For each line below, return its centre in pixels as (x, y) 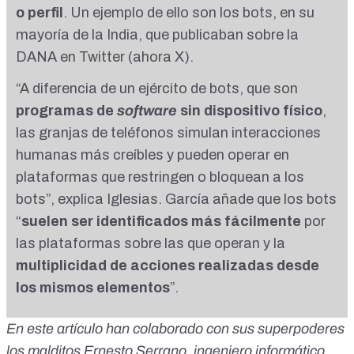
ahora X (158, 57)
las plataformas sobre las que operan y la (151, 244)
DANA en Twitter (70, 57)
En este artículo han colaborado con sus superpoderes (175, 329)
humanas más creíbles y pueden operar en (153, 155)
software (149, 111)
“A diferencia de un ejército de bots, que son (157, 89)
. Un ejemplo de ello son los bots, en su (189, 13)
